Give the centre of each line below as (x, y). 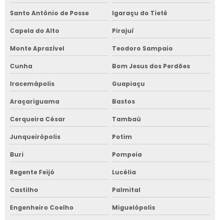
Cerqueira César (38, 119)
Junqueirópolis (35, 137)
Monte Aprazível (37, 48)
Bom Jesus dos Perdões (151, 66)
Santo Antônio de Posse (49, 13)
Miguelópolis (133, 207)
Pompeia (127, 154)
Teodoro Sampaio (142, 48)
